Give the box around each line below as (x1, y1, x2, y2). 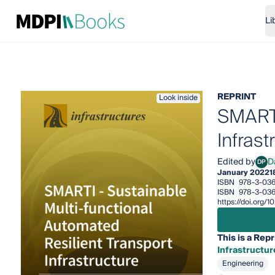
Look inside (158, 91, 198, 104)
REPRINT (217, 90, 256, 104)
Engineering (222, 257, 263, 270)
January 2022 (217, 166, 269, 179)
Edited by (217, 155, 255, 169)
